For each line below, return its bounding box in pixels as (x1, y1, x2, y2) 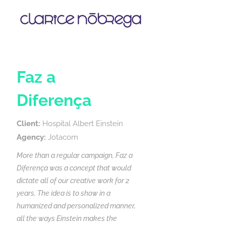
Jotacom (46, 133, 78, 142)
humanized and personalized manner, (17, 202, 136, 210)
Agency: (17, 133, 46, 142)
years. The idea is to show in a (17, 189, 110, 197)
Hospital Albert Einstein (40, 119, 123, 128)
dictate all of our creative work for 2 (17, 177, 129, 185)
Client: (17, 119, 40, 128)
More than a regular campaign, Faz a (17, 151, 133, 159)
